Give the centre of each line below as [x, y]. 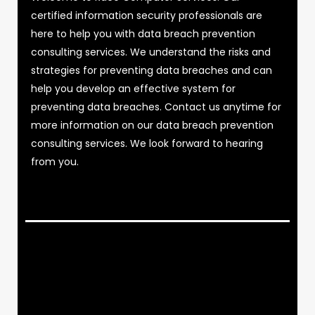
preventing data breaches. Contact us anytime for [156, 107]
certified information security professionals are [147, 15]
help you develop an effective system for [134, 88]
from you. [55, 161]
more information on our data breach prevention [153, 125]
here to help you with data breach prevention [143, 33]
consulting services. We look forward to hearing [147, 143]
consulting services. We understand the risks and [151, 52]
